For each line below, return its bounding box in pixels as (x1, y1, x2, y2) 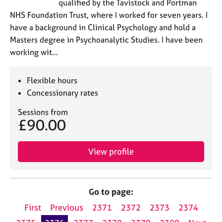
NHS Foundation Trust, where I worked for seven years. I (10, 10, 208, 20)
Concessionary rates (27, 88, 99, 98)
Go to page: (89, 186, 133, 197)
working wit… (10, 47, 58, 57)
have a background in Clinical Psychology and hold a (10, 22, 196, 32)
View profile (88, 146, 134, 157)
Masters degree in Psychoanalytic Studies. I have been (10, 35, 203, 45)
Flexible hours (27, 75, 78, 85)
